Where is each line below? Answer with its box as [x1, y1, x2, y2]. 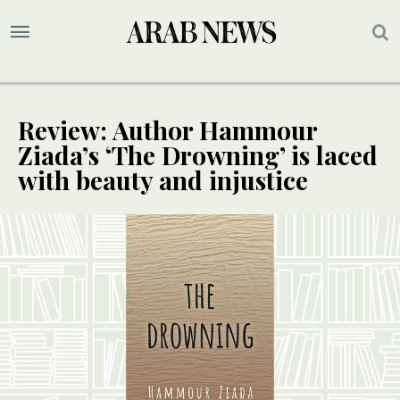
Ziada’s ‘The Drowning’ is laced [18, 138, 378, 172]
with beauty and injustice [18, 163, 308, 197]
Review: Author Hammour [18, 113, 317, 147]
